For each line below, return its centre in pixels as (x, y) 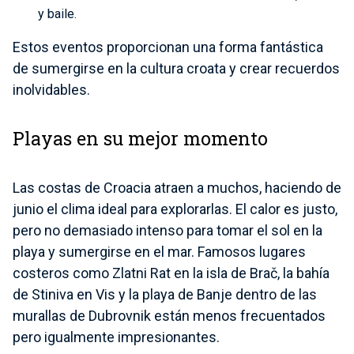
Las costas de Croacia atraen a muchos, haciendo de (177, 188)
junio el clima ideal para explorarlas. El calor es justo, (175, 209)
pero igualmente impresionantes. (116, 337)
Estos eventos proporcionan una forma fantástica (168, 47)
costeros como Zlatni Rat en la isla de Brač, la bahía (171, 273)
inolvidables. (51, 89)
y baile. (57, 13)
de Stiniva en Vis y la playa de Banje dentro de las (165, 295)
